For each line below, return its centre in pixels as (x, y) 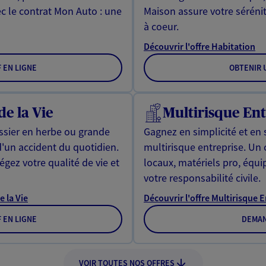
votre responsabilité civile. (202, 178)
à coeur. (161, 26)
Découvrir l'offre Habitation (199, 46)
